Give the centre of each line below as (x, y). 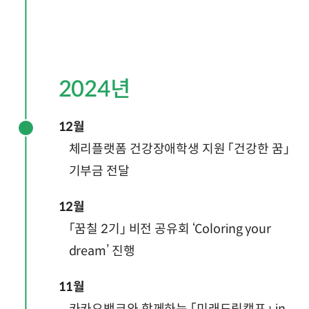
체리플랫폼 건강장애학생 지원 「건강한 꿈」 (179, 149)
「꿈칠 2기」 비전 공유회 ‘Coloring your (170, 229)
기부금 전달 (100, 171)
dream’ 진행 (102, 251)
